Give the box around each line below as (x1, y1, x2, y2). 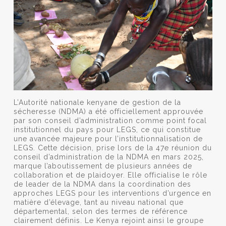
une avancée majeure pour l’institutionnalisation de (13, 134, 203, 143)
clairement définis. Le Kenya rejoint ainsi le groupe (13, 216, 204, 224)
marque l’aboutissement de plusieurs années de (13, 161, 192, 170)
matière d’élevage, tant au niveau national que (13, 198, 184, 206)
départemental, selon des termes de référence (13, 207, 188, 215)
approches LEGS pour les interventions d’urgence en (13, 189, 211, 197)
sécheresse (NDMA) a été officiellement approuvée (13, 107, 203, 116)
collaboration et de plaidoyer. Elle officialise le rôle (13, 171, 207, 179)
